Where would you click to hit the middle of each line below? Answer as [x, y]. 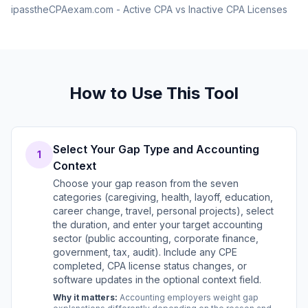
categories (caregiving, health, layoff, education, [163, 197]
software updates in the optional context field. [157, 279]
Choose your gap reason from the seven [146, 183]
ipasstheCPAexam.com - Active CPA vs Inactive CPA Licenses [149, 9]
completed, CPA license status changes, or [150, 266]
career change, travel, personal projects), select [163, 211]
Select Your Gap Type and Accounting [156, 149]
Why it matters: [85, 297]
